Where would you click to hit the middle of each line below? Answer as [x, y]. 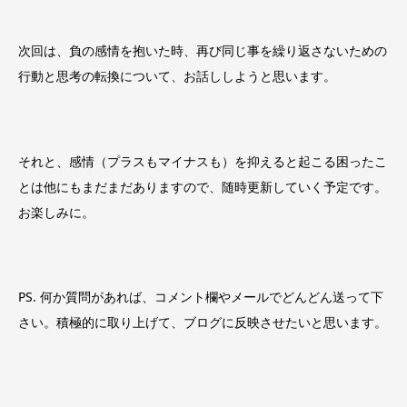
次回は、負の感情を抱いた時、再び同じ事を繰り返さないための [203, 51]
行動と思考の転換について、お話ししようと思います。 [177, 76]
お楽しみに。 [56, 212]
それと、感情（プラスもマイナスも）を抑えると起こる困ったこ [203, 161]
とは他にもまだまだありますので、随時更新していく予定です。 [203, 186]
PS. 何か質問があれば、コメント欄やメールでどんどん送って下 [201, 297]
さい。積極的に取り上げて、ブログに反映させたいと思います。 [203, 323]
